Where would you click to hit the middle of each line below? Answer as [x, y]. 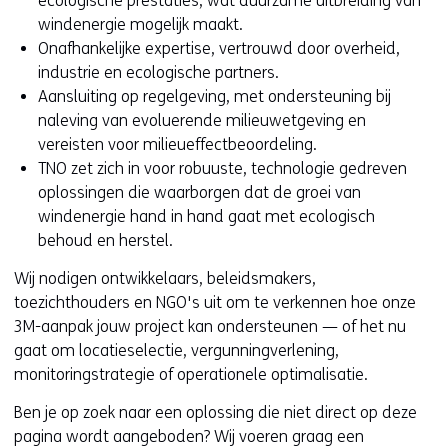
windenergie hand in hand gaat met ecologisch [206, 216]
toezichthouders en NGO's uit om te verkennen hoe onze [215, 302]
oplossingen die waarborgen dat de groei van [199, 192]
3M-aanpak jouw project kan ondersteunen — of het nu [210, 326]
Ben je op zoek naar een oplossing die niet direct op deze [215, 412]
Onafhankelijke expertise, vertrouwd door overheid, [219, 48]
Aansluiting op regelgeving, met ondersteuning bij [214, 96]
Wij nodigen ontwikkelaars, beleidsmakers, [165, 278]
